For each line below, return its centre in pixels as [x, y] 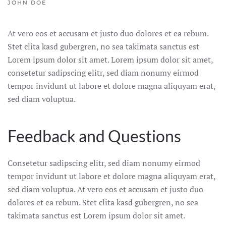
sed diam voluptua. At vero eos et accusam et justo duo [105, 189]
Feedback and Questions [94, 136]
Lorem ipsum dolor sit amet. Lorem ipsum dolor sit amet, [110, 60]
